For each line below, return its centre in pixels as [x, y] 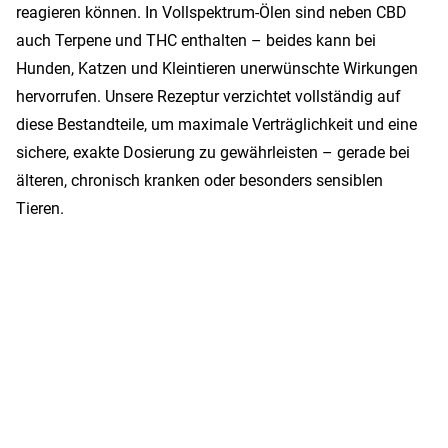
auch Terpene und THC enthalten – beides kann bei [196, 40]
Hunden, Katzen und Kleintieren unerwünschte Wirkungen [217, 68]
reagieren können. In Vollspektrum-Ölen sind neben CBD [211, 12]
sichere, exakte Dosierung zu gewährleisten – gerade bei [213, 152]
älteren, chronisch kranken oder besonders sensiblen [199, 180]
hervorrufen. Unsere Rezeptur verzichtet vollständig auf [208, 96]
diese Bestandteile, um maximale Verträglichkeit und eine [216, 124]
